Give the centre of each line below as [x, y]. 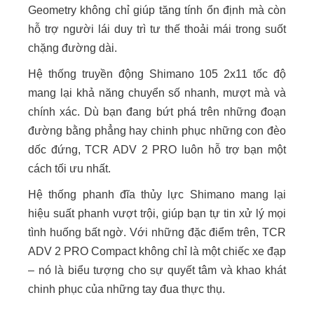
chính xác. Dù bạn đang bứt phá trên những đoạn [157, 111]
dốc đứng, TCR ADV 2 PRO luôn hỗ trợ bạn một [157, 149]
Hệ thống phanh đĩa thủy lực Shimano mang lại [157, 194]
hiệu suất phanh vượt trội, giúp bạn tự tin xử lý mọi [157, 213]
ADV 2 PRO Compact [83, 251]
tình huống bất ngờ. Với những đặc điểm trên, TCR [157, 232]
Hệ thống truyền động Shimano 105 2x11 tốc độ [157, 74]
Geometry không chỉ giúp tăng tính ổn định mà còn [157, 10]
